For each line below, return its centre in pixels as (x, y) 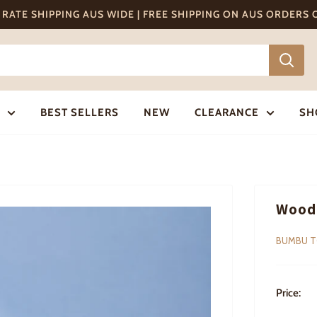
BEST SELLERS (79, 113)
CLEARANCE (226, 113)
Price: (288, 293)
